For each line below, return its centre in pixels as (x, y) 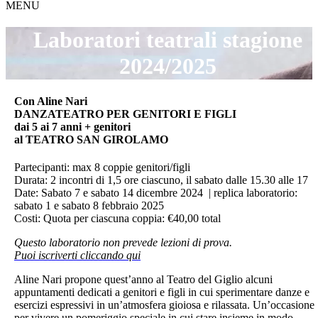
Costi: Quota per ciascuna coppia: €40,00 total (117, 219)
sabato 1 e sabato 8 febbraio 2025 (89, 206)
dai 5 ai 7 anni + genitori (72, 126)
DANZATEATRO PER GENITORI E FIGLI (125, 114)
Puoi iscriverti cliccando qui (77, 256)
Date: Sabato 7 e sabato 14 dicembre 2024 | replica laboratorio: (156, 193)
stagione (259, 40)
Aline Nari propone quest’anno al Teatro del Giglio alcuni (143, 280)
